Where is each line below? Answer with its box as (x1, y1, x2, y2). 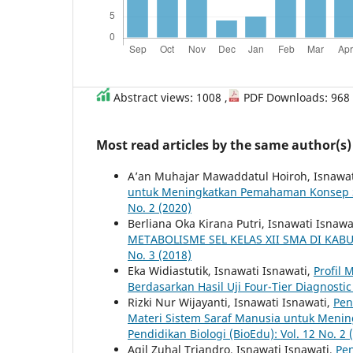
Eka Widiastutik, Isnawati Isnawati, (128, 262, 314, 278)
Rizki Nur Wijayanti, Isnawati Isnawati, (128, 294, 333, 310)
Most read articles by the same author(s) (96, 136, 351, 154)
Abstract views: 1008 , (110, 89, 228, 105)
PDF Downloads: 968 (240, 89, 350, 105)
